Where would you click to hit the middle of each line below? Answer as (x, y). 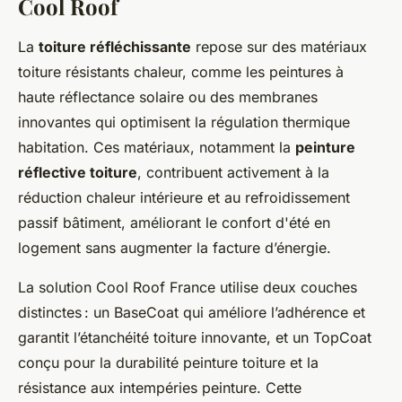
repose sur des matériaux (279, 47)
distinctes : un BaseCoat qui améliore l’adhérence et (192, 313)
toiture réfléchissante (115, 47)
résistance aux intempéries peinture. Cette (160, 388)
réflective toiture (78, 173)
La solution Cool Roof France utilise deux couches (188, 288)
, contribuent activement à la (233, 173)
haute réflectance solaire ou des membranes (168, 97)
